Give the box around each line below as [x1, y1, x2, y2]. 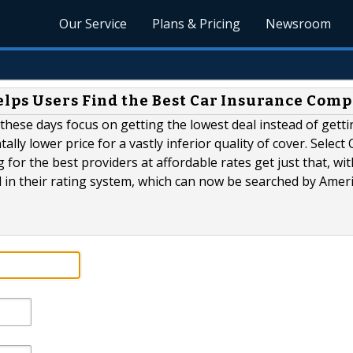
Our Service [59, 15, 128, 32]
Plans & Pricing [152, 15, 241, 32]
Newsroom [266, 15, 332, 32]
